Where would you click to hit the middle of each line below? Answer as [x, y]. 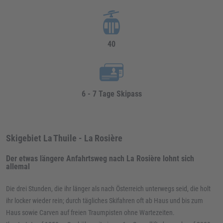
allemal [18, 167]
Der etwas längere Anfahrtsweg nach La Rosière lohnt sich [100, 159]
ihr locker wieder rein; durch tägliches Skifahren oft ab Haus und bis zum [105, 201]
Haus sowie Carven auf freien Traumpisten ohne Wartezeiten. [90, 213]
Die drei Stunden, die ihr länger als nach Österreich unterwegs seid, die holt [108, 189]
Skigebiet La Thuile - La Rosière [64, 138]
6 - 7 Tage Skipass [111, 94]
